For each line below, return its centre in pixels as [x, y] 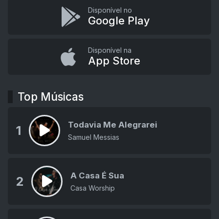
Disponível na [109, 50]
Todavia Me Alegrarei [113, 125]
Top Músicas [51, 97]
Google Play [119, 21]
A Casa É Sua [97, 175]
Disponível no [110, 10]
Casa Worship [93, 188]
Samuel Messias [94, 137]
